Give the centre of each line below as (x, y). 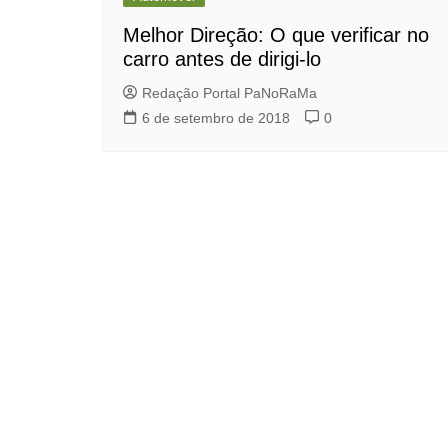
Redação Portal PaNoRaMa (229, 93)
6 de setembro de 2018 (216, 118)
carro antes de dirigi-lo (222, 59)
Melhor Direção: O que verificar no (276, 35)
